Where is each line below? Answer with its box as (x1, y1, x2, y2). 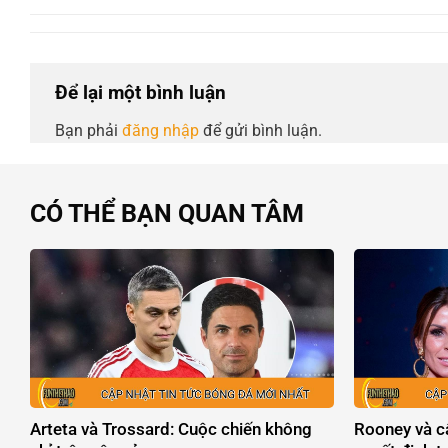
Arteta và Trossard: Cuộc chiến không (30, 418, 312, 439)
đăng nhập (122, 120, 199, 140)
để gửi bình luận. (199, 120, 322, 140)
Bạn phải (55, 120, 122, 140)
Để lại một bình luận (55, 81, 231, 105)
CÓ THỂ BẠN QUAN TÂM (30, 198, 304, 228)
